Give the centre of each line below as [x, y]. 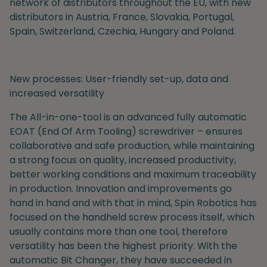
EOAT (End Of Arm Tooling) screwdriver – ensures [126, 131]
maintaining [227, 145]
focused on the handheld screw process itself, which [132, 217]
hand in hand [40, 203]
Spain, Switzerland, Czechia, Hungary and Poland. [122, 31]
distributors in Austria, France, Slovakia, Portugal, [122, 17]
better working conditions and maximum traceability [133, 174]
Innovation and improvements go [154, 188]
